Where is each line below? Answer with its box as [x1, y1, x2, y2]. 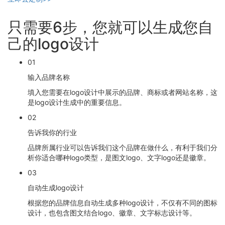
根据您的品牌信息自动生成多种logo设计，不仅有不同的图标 [28, 198, 217, 207]
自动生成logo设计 [28, 183, 84, 192]
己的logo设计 [8, 35, 99, 53]
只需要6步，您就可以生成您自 [8, 18, 213, 37]
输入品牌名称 [28, 73, 70, 82]
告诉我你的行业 [28, 128, 77, 137]
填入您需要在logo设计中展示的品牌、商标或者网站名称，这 [28, 88, 217, 97]
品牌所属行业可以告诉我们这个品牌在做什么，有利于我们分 [28, 143, 217, 152]
